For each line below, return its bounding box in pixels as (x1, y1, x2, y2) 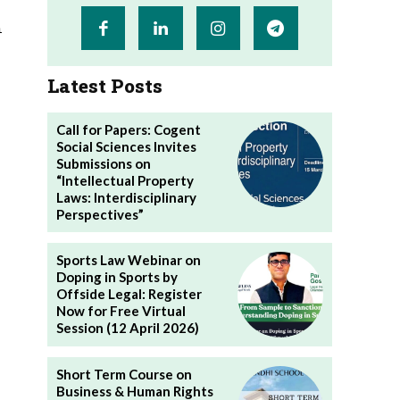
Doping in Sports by (55, 269, 178, 286)
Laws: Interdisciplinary (55, 188, 196, 205)
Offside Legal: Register (55, 286, 202, 303)
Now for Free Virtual (55, 303, 186, 320)
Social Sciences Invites (55, 137, 196, 154)
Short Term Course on (55, 366, 192, 383)
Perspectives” (55, 205, 144, 222)
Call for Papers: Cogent (55, 121, 201, 137)
